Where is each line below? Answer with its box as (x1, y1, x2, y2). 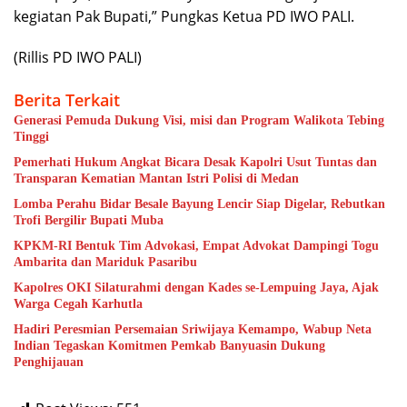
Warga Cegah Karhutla (14, 297, 143, 311)
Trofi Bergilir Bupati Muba (14, 213, 164, 227)
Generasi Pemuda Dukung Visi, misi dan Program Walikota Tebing (14, 114, 384, 127)
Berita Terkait (14, 89, 120, 111)
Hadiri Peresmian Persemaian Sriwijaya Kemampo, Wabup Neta (14, 323, 372, 336)
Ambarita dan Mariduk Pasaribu (14, 255, 197, 269)
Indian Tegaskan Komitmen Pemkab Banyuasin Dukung (14, 339, 325, 352)
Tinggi (14, 130, 49, 144)
